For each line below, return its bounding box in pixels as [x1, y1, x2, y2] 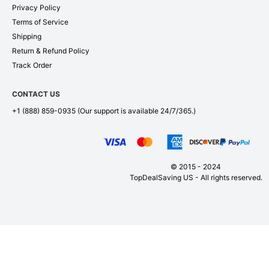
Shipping [12, 32, 41, 41]
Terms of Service [12, 17, 68, 27]
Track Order [12, 61, 52, 70]
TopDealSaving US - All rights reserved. [129, 173, 262, 183]
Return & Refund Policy [12, 46, 89, 56]
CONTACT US [12, 89, 60, 99]
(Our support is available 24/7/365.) [76, 106, 196, 116]
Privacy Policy [12, 3, 61, 13]
